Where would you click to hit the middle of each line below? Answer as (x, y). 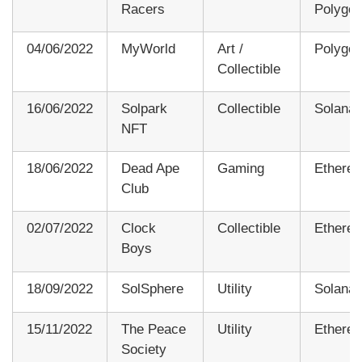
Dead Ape (150, 169)
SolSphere (152, 289)
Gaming (241, 169)
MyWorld (148, 49)
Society (144, 350)
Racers (143, 10)
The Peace (154, 330)
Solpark (144, 109)
